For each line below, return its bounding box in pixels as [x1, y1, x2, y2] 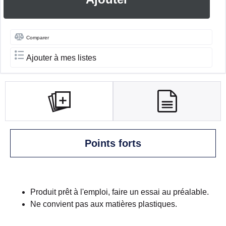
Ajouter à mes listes [26, 53, 96, 62]
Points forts [85, 137, 141, 149]
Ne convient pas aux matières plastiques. [30, 199, 177, 208]
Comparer [26, 34, 49, 40]
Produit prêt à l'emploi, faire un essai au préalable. [30, 187, 209, 196]
